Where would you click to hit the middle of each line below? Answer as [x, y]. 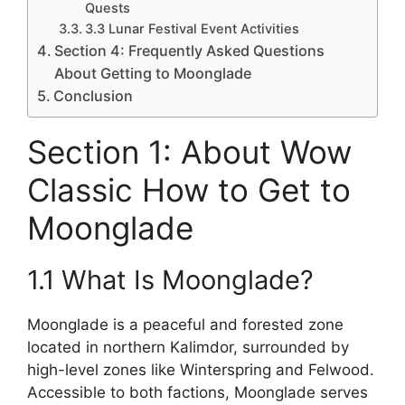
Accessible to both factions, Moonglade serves [198, 392]
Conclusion [94, 95]
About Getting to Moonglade [153, 73]
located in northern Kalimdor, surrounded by [188, 347]
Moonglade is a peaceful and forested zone [185, 324]
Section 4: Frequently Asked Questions [190, 50]
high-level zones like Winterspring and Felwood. [201, 369]
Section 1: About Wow [189, 151]
